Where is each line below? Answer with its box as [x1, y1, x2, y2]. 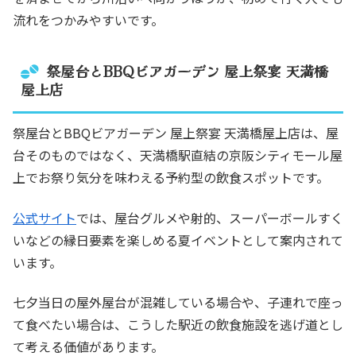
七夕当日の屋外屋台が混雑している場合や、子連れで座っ [13, 292, 343, 311]
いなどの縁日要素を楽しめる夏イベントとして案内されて [13, 230, 343, 250]
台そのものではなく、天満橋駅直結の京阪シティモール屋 [13, 145, 342, 165]
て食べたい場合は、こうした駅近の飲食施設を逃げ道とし [13, 314, 343, 334]
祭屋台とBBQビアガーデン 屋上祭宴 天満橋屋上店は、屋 [13, 123, 339, 143]
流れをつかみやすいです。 [13, 10, 164, 29]
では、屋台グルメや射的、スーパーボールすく [76, 207, 343, 227]
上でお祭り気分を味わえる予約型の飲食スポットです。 [13, 168, 329, 188]
